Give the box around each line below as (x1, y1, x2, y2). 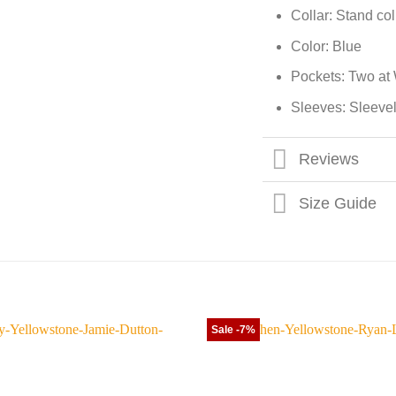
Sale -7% (210, 324, 255, 337)
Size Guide (298, 194, 377, 213)
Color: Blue (291, 38, 362, 54)
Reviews (298, 150, 359, 169)
